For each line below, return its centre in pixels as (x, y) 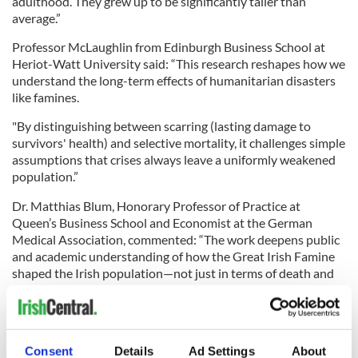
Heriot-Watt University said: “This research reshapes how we (179, 63)
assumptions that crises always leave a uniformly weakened (174, 159)
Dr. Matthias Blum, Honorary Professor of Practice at (156, 205)
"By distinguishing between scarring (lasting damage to (161, 125)
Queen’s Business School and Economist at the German (162, 222)
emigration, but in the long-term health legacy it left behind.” (177, 289)
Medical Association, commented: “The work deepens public (176, 239)
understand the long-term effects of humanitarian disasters (174, 80)
